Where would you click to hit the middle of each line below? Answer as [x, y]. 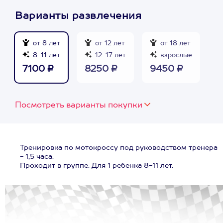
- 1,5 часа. [37, 157]
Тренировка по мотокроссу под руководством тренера [119, 148]
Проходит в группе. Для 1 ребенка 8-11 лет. [97, 166]
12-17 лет [110, 56]
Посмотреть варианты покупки [79, 106]
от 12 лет [109, 44]
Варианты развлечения [78, 16]
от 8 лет [46, 44]
